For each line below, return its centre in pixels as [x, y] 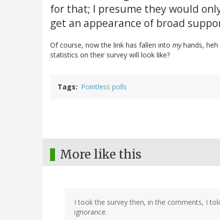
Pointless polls [104, 87]
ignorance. [91, 212]
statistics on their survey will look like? [110, 55]
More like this [101, 155]
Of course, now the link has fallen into [111, 45]
